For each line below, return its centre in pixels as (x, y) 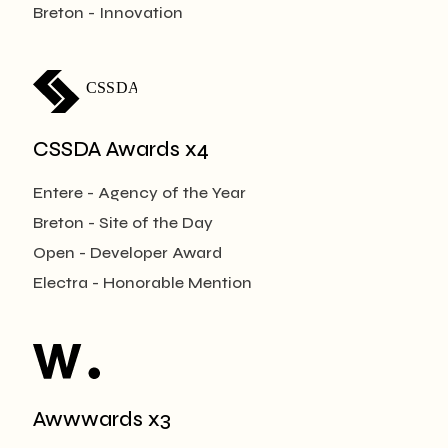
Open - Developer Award (127, 252)
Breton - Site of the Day (123, 222)
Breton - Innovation (108, 12)
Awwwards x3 (102, 419)
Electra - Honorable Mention (142, 282)
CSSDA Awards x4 (121, 149)
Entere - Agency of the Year (139, 192)
